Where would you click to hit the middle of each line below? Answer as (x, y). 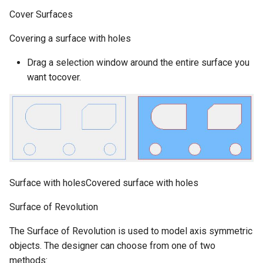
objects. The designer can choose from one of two (112, 245)
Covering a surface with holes (70, 38)
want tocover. (54, 77)
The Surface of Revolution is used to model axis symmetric (131, 231)
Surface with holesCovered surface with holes (104, 183)
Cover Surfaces (41, 14)
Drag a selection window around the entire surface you (138, 62)
